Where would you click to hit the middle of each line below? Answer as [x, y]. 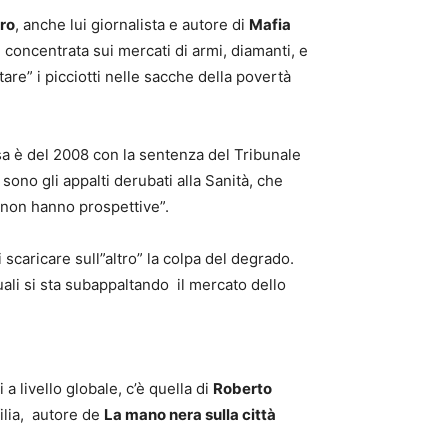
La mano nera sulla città [190, 414]
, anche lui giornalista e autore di [132, 24]
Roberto [242, 388]
